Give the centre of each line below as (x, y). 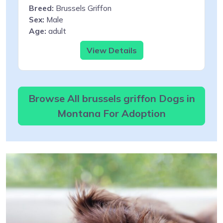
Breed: (41, 8)
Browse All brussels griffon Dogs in (111, 98)
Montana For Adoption (111, 113)
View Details (111, 50)
